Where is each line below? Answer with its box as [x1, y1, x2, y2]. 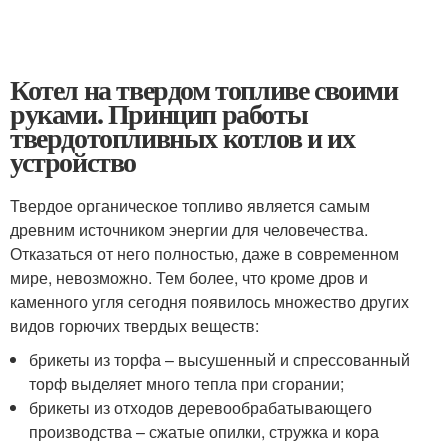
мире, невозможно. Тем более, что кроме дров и [10, 266, 368, 289]
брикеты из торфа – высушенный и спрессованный [29, 348, 411, 371]
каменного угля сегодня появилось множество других [10, 290, 409, 313]
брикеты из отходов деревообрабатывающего [29, 396, 373, 419]
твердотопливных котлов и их [10, 117, 355, 158]
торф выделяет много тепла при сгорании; [29, 372, 345, 395]
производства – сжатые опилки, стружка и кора [29, 420, 380, 443]
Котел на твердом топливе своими [10, 69, 398, 110]
